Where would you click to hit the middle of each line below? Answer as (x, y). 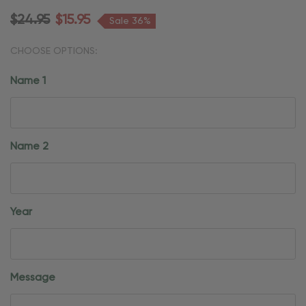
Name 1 (28, 81)
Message (33, 278)
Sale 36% (130, 21)
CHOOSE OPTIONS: (54, 51)
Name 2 (29, 147)
